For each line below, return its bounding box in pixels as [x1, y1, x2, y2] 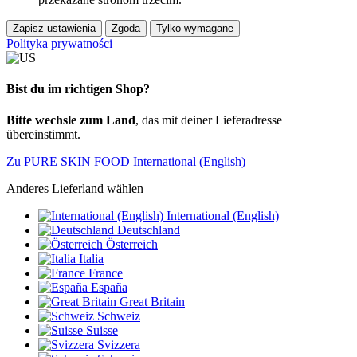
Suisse [86, 324, 118, 338]
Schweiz [97, 309, 140, 324]
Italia [79, 252, 104, 266]
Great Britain [120, 295, 185, 309]
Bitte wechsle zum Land [6, 113, 135, 127]
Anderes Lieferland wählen [6, 182, 143, 196]
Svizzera [97, 338, 140, 352]
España [91, 280, 127, 295]
